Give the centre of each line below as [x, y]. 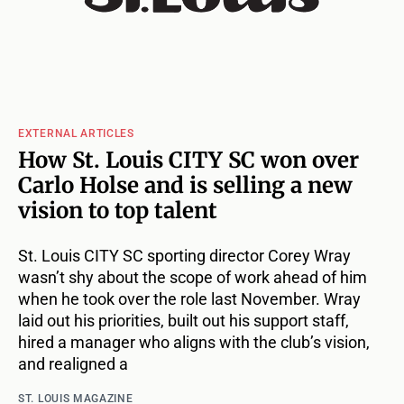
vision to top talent [118, 210]
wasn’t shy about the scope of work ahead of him [193, 277]
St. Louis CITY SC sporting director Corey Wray [184, 255]
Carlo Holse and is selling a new [185, 185]
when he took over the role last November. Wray [189, 298]
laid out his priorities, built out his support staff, [184, 320]
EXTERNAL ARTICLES [76, 133]
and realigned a [73, 363]
